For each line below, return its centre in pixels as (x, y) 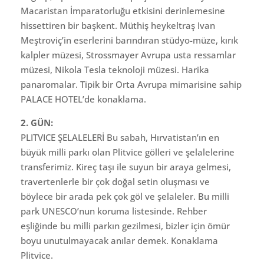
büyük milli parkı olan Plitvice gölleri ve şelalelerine (128, 152)
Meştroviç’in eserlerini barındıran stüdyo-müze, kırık (129, 40)
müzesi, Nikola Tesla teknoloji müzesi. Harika (115, 69)
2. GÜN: (37, 122)
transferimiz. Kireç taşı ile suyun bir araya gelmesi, (126, 166)
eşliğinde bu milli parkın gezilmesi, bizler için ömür (125, 225)
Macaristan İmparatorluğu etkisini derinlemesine (123, 10)
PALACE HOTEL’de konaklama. (83, 99)
